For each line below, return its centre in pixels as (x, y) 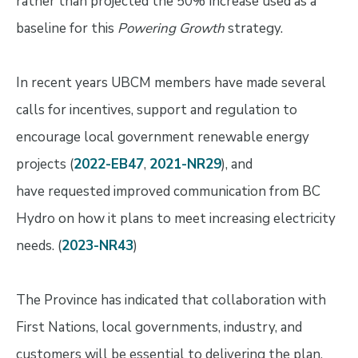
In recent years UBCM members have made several (171, 82)
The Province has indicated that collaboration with (171, 300)
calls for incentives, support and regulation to (156, 109)
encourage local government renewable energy (162, 137)
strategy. (253, 28)
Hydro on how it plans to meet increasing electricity (175, 218)
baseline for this (66, 28)
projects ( (44, 164)
